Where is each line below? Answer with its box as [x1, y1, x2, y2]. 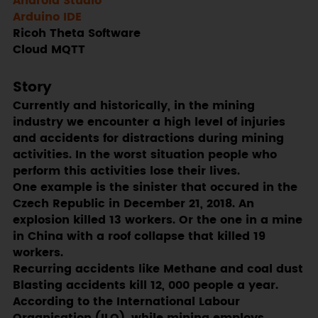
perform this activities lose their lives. [12, 163, 240, 181]
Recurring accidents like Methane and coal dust [12, 261, 303, 279]
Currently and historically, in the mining [12, 97, 255, 116]
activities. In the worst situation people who [12, 146, 277, 165]
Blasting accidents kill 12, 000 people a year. [12, 277, 278, 295]
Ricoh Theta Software [12, 25, 141, 43]
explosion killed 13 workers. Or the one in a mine [12, 212, 302, 230]
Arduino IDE [12, 9, 82, 27]
